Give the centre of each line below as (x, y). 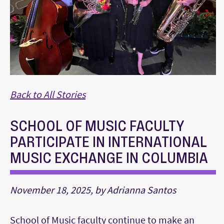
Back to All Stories (48, 94)
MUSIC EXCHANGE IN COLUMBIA (109, 158)
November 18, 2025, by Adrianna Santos (93, 190)
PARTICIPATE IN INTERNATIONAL (108, 142)
